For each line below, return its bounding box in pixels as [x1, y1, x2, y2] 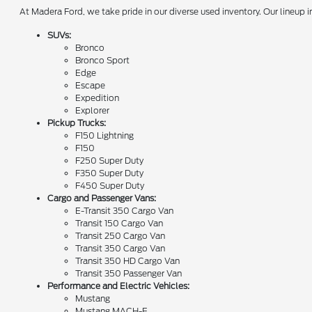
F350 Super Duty [75, 167, 144, 178]
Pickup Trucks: [47, 117, 107, 128]
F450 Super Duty [75, 180, 145, 191]
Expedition [75, 92, 120, 103]
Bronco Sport [75, 54, 130, 65]
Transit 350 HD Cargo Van [75, 255, 180, 266]
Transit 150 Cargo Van [75, 217, 164, 228]
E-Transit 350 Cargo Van [75, 205, 174, 216]
